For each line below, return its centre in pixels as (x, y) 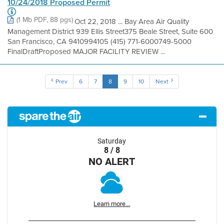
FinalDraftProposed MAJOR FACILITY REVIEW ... (86, 51)
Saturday (112, 141)
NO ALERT (112, 161)
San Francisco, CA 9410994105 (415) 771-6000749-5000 (99, 41)
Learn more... (112, 203)
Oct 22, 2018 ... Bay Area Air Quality (132, 21)
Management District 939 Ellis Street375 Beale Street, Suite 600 (110, 31)
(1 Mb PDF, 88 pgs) (45, 20)
